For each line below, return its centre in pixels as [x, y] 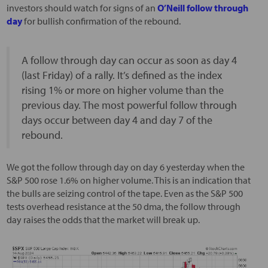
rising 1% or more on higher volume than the [122, 90]
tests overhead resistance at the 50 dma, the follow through [123, 206]
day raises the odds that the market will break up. [103, 220]
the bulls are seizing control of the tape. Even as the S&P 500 [124, 193]
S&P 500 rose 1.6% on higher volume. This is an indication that [128, 180]
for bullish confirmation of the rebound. [101, 21]
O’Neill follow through [202, 8]
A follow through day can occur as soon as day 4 [129, 60]
